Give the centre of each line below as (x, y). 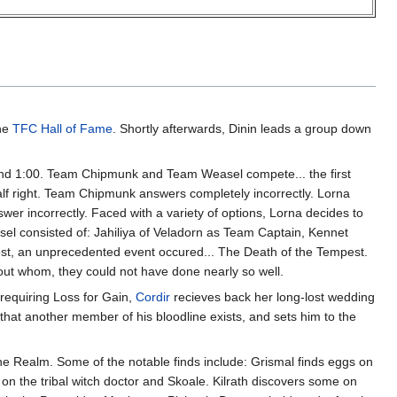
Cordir (153, 297)
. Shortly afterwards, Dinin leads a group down (242, 129)
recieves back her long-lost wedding (272, 297)
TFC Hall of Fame (62, 129)
